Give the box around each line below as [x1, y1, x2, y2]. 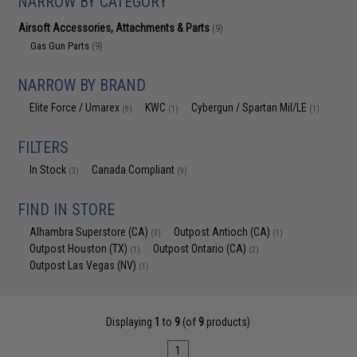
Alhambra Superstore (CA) [29, 226, 151, 238]
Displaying [106, 316, 155, 328]
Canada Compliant [92, 163, 178, 176]
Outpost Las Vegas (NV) [29, 259, 139, 272]
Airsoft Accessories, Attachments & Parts [18, 22, 213, 34]
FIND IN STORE [18, 200, 116, 219]
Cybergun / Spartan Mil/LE [191, 101, 310, 114]
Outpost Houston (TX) [29, 242, 131, 255]
